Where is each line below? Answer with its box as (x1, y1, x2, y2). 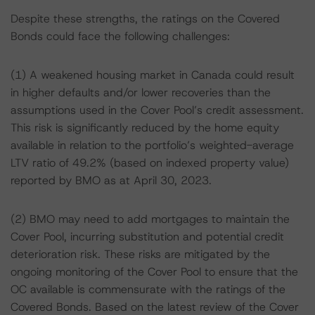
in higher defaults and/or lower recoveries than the (11, 85, 271, 100)
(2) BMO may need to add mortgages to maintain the (11, 212, 290, 226)
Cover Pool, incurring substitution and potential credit (11, 229, 284, 244)
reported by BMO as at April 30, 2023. (11, 173, 212, 188)
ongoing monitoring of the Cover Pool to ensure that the (11, 264, 298, 279)
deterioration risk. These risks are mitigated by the (11, 247, 270, 262)
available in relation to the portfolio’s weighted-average (11, 138, 294, 153)
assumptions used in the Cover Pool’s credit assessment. (11, 103, 304, 117)
